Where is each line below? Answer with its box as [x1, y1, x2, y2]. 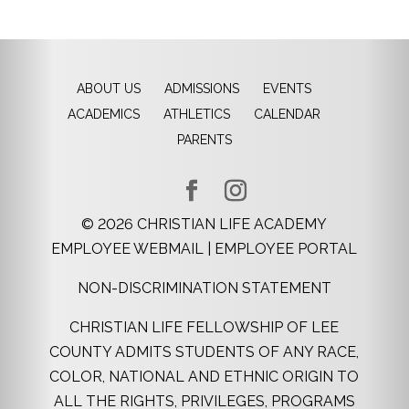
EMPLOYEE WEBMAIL [51, 239, 204, 257]
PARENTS [176, 131, 232, 147]
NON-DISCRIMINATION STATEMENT [77, 278, 331, 297]
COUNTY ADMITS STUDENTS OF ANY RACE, [49, 342, 360, 361]
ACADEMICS [68, 106, 141, 121]
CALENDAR [254, 106, 321, 121]
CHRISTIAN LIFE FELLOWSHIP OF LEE [69, 318, 340, 336]
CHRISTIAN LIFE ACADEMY [133, 215, 328, 233]
